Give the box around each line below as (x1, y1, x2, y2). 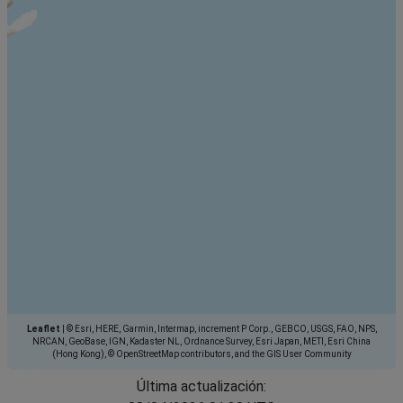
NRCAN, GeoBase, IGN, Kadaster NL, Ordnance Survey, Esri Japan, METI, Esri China (32, 336, 371, 346)
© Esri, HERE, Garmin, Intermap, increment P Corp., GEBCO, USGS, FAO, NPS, (64, 323, 377, 334)
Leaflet (26, 323, 60, 334)
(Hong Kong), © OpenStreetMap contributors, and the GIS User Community (51, 348, 352, 359)
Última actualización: (137, 377, 266, 395)
